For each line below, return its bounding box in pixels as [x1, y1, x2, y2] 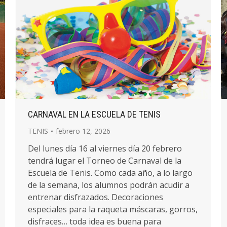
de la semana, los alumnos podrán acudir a [28, 179, 190, 191]
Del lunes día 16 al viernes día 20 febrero [28, 143, 182, 154]
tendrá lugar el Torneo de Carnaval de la [28, 155, 181, 166]
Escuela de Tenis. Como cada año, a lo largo [28, 167, 193, 178]
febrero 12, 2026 [56, 126, 110, 136]
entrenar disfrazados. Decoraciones [28, 192, 163, 203]
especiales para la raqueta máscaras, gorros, [28, 204, 198, 215]
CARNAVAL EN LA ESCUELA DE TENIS [28, 109, 161, 120]
